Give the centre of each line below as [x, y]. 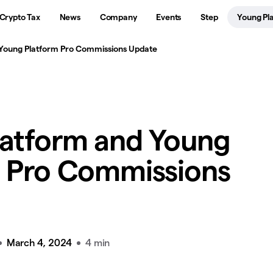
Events [169, 17]
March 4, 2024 [39, 243]
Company [118, 17]
